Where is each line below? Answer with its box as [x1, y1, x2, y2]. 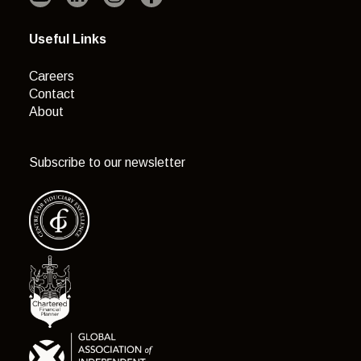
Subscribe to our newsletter [29, 155, 185, 169]
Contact [29, 86, 75, 101]
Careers [29, 68, 74, 83]
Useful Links [29, 32, 106, 47]
